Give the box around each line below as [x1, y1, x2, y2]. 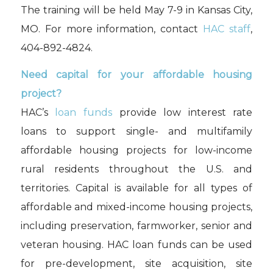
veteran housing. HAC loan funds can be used [20, 239, 253, 251]
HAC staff [203, 23, 251, 35]
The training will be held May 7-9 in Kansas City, [20, 4, 253, 16]
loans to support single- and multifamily [20, 126, 253, 138]
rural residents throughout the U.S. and [20, 163, 253, 175]
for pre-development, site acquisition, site [20, 258, 253, 270]
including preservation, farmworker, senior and [20, 220, 253, 232]
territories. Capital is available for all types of [20, 182, 253, 194]
